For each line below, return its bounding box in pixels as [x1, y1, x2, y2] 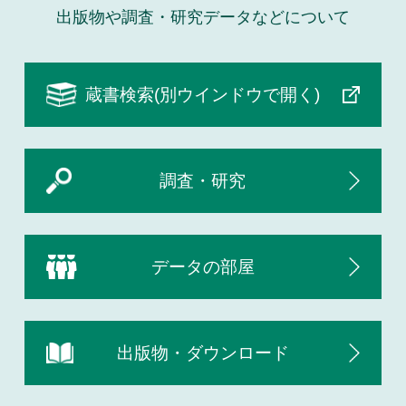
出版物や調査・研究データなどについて [55, 8, 350, 27]
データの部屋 [150, 257, 255, 277]
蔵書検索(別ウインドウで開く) [85, 85, 321, 105]
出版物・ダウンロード [116, 343, 289, 362]
